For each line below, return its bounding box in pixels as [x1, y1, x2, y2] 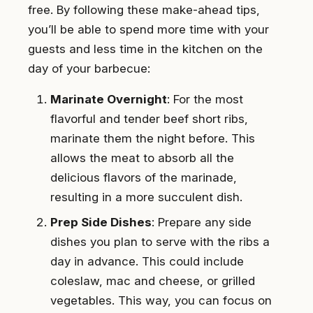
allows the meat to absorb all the [50, 150, 234, 165]
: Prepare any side [152, 214, 252, 229]
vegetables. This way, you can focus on [50, 293, 272, 307]
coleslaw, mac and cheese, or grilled [50, 273, 255, 288]
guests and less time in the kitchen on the [28, 41, 263, 56]
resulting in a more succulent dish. [50, 189, 242, 204]
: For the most [167, 92, 243, 106]
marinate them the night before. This [50, 131, 255, 145]
